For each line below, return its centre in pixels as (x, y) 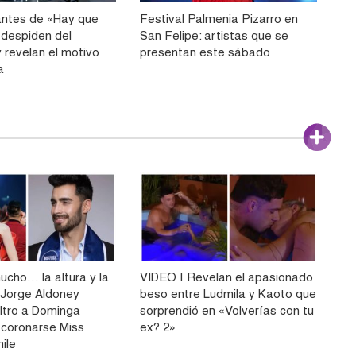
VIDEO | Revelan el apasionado (226, 277)
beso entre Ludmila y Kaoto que (228, 293)
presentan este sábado (205, 52)
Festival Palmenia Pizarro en (219, 19)
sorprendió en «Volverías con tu (226, 310)
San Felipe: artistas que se (214, 36)
